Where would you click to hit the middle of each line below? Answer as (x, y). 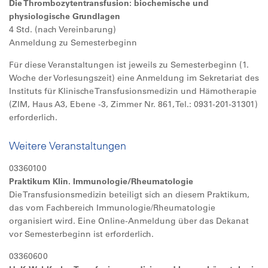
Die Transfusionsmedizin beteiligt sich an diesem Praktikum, (129, 194)
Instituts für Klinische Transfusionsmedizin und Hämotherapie (133, 91)
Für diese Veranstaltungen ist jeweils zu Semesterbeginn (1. (129, 65)
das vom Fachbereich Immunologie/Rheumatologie (112, 208)
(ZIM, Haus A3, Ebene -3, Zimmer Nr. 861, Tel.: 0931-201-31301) (133, 104)
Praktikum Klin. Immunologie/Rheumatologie (101, 181)
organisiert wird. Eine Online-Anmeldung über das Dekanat (129, 221)
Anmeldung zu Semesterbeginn (73, 42)
